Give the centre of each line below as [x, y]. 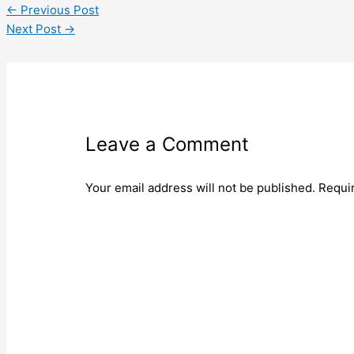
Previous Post [58, 9]
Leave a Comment [168, 144]
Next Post [35, 28]
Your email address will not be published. [201, 187]
